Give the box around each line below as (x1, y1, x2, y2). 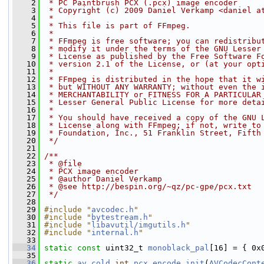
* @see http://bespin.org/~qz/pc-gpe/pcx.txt (44, 182, 252, 191)
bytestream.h (91, 213, 148, 222)
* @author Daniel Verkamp (44, 174, 162, 183)
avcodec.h (91, 205, 134, 214)
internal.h (91, 228, 138, 237)
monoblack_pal (148, 243, 209, 252)
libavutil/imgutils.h (91, 220, 186, 229)
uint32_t (101, 243, 148, 252)
